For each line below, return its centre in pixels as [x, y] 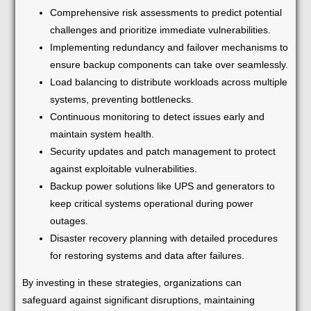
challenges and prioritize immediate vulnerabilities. [161, 30]
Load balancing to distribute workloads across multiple [169, 82]
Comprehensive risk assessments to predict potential [166, 12]
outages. [69, 220]
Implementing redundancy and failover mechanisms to [169, 47]
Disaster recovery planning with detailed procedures [164, 238]
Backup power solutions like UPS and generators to [163, 186]
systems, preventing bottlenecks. [122, 99]
